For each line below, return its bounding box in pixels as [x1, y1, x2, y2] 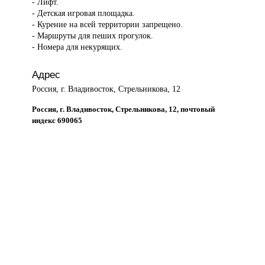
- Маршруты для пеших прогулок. [32, 31, 154, 41]
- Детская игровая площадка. [32, 8, 135, 18]
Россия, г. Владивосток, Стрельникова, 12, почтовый [32, 104, 215, 114]
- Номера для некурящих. [32, 42, 123, 52]
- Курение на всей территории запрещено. [32, 20, 183, 30]
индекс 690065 [32, 115, 83, 125]
